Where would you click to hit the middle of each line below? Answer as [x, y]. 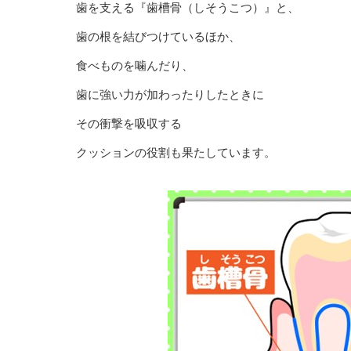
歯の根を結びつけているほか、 [158, 36]
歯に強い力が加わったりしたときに [170, 94]
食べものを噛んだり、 [135, 65]
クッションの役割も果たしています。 [176, 152]
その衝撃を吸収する [129, 123]
